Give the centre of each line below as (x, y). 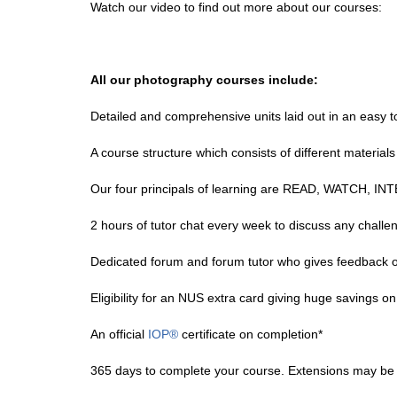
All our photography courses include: (204, 80)
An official (119, 334)
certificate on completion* (250, 334)
